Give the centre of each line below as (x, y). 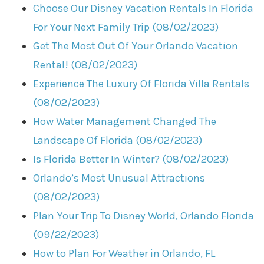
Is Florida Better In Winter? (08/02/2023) (131, 159)
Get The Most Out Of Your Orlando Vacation (136, 46)
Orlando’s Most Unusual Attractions (119, 178)
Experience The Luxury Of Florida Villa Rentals (141, 84)
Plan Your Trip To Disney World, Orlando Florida (144, 216)
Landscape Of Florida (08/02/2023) (118, 141)
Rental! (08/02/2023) (85, 65)
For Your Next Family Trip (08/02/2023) (126, 27)
